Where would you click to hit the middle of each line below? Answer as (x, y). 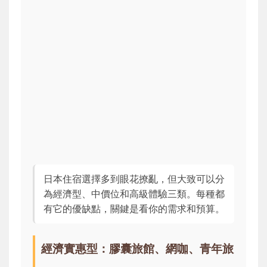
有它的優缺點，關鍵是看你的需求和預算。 (134, 209)
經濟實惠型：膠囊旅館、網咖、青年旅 (137, 249)
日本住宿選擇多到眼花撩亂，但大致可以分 (134, 179)
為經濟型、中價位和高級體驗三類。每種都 (134, 194)
